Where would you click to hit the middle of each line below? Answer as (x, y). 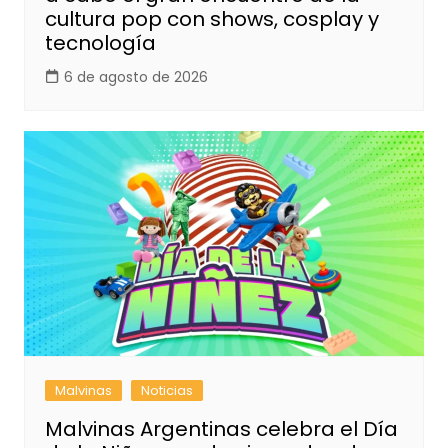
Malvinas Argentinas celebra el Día (221, 429)
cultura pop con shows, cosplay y (211, 19)
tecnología (100, 43)
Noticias (166, 391)
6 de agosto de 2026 (135, 77)
